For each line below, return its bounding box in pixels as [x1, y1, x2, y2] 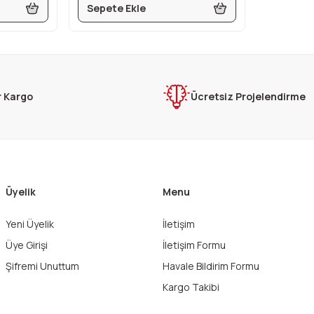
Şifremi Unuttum [6, 259, 79, 273]
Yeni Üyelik [6, 217, 54, 231]
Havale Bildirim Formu [163, 259, 259, 273]
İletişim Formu [163, 238, 226, 252]
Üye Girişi [6, 238, 48, 252]
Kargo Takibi [163, 280, 219, 294]
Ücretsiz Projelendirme [191, 90, 306, 103]
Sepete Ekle [86, 1, 146, 15]
